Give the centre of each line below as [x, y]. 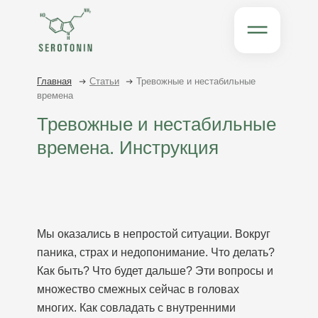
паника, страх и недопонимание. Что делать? [156, 252]
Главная [54, 81]
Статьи [104, 81]
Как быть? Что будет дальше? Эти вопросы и [155, 271]
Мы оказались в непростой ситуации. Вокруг [154, 234]
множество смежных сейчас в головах [138, 289]
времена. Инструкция [128, 148]
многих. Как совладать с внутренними [136, 308]
